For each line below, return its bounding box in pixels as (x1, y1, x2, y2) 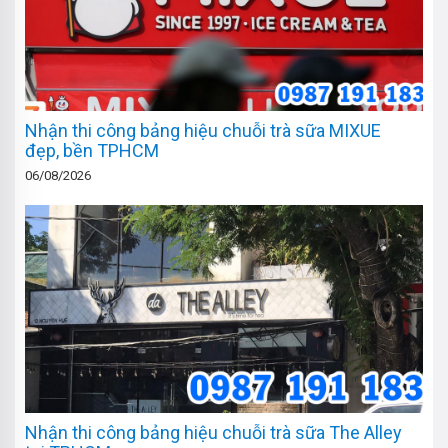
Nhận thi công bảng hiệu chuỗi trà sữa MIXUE (25, 120, 381, 142)
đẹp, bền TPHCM (25, 140, 159, 162)
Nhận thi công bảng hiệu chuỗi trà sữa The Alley (25, 422, 402, 444)
